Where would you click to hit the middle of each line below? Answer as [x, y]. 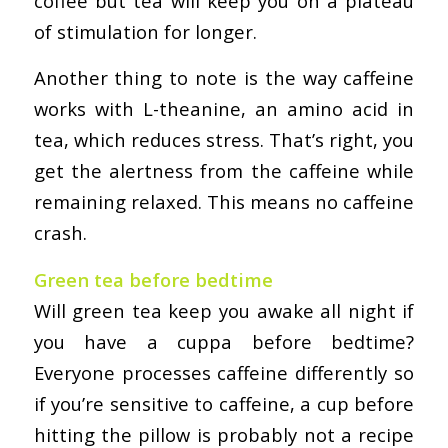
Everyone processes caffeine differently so [224, 372]
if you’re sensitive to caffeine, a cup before [224, 403]
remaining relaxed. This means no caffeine [224, 202]
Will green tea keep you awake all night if [224, 310]
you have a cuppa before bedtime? [224, 341]
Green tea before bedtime [153, 279]
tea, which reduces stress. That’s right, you [224, 140]
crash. [60, 233]
